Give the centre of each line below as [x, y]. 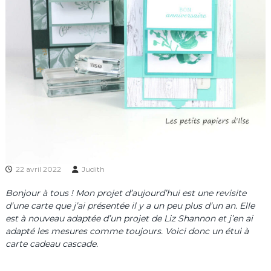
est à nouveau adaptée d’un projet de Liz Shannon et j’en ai [129, 219]
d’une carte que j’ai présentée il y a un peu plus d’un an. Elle [130, 206]
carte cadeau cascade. [51, 244]
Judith [93, 169]
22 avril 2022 [38, 169]
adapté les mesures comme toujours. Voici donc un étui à [127, 231]
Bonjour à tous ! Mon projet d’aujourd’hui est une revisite [126, 193]
